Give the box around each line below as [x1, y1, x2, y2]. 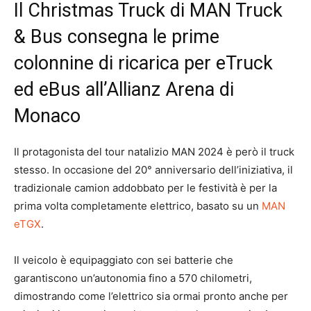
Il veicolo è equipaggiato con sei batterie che [14, 253, 233, 267]
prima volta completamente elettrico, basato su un [14, 199, 262, 212]
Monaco [14, 104, 81, 127]
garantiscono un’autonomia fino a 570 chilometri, [14, 271, 252, 285]
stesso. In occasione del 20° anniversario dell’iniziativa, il [14, 162, 293, 176]
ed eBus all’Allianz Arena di [14, 78, 234, 101]
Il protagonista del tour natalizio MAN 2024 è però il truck [14, 144, 294, 158]
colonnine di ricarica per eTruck [14, 51, 273, 74]
